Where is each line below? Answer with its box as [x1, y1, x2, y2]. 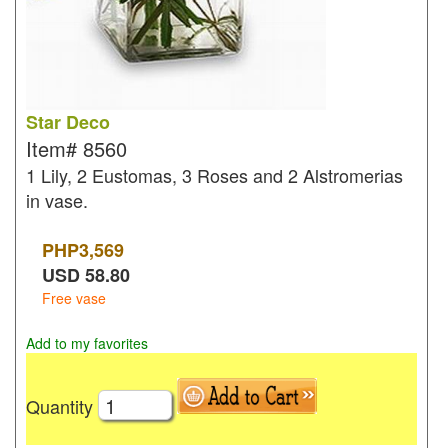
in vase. [26, 187, 88, 213]
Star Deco [26, 109, 110, 135]
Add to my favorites [26, 333, 148, 353]
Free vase [42, 288, 106, 308]
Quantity [26, 392, 98, 419]
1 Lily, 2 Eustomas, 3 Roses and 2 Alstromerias [26, 162, 403, 188]
